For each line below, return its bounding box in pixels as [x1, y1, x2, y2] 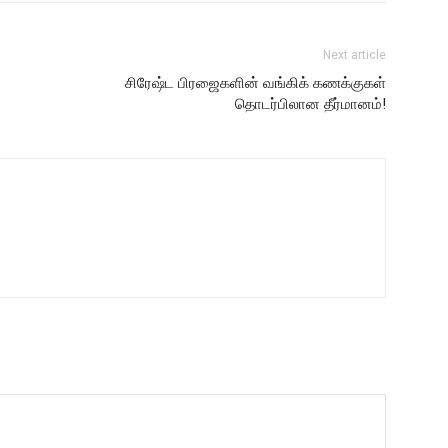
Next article [323, 48, 386, 62]
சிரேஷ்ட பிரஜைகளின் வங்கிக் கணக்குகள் [125, 74, 386, 92]
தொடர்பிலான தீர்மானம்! [235, 95, 386, 113]
